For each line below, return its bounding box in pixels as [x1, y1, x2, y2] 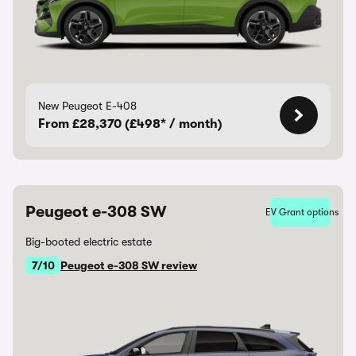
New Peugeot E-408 [38, 99, 137, 112]
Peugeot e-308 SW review [60, 259, 197, 272]
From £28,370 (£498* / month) [38, 117, 222, 131]
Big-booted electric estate [25, 235, 152, 248]
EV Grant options [265, 207, 339, 218]
